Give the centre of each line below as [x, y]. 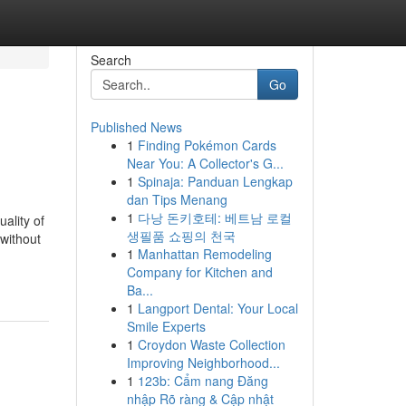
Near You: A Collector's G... [205, 163]
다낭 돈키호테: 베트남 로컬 [214, 217]
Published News [136, 127]
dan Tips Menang [177, 199]
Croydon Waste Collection [211, 344]
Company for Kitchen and [199, 272]
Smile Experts [166, 326]
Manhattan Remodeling [204, 254]
